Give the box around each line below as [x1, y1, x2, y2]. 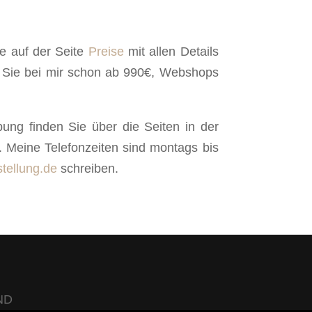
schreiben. [57, 161, 119, 175]
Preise [88, 44, 124, 58]
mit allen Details [123, 44, 219, 58]
